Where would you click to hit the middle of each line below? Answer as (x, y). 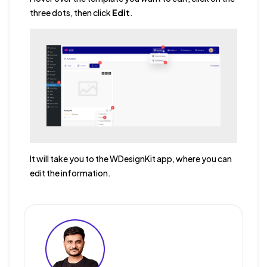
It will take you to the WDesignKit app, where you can (131, 158)
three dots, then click (71, 12)
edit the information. (70, 173)
